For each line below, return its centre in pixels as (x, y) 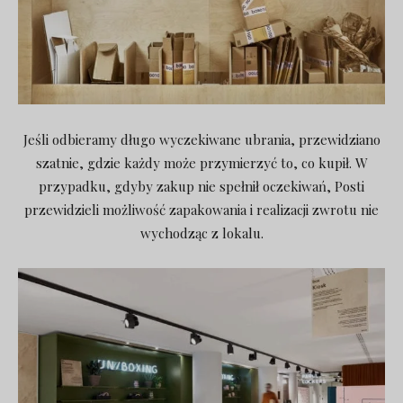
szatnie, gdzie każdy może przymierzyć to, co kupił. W (201, 162)
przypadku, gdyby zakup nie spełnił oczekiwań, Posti (201, 186)
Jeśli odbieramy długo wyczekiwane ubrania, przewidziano (201, 139)
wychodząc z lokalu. (201, 233)
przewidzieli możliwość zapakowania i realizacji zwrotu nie (201, 209)
